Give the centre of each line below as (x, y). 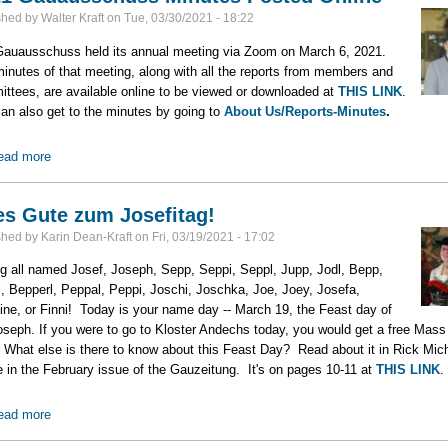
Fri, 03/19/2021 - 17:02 (213, 236)
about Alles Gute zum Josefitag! (143, 415)
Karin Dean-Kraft (86, 236)
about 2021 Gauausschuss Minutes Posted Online (196, 156)
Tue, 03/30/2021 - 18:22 (188, 18)
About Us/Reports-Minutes (304, 111)
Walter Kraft (72, 18)
